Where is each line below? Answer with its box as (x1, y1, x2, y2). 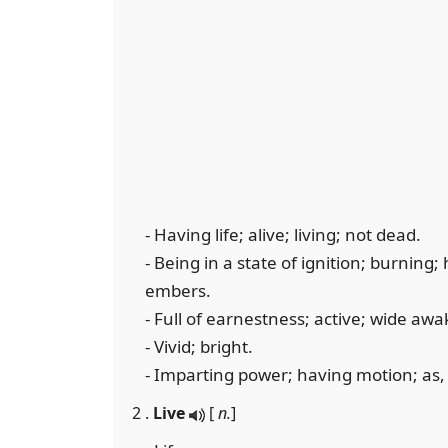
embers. (145, 279, 211, 302)
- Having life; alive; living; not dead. (145, 223, 421, 246)
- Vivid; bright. (145, 335, 253, 358)
